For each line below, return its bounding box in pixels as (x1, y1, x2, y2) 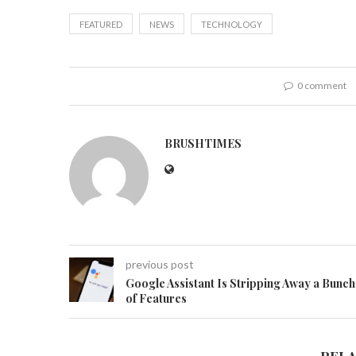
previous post (126, 257, 194, 271)
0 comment (297, 79, 347, 91)
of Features (126, 291, 187, 306)
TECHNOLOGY (201, 19, 262, 29)
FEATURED (79, 19, 122, 29)
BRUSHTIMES (164, 136, 242, 151)
